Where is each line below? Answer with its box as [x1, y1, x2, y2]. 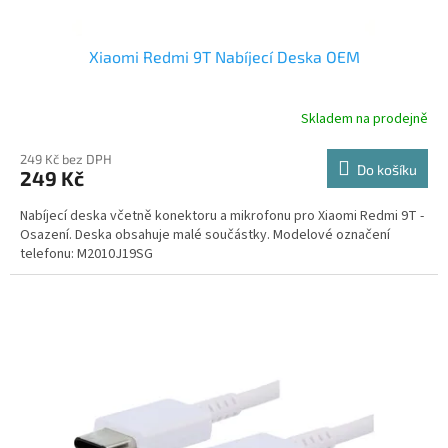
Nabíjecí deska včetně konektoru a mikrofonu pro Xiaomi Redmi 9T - [20, 205, 424, 226]
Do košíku [357, 160, 417, 178]
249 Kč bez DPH [20, 150, 112, 167]
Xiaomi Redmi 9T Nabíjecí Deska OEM [88, 46, 360, 66]
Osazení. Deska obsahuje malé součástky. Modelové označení [20, 224, 390, 245]
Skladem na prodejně [301, 109, 428, 130]
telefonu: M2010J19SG [20, 243, 171, 264]
